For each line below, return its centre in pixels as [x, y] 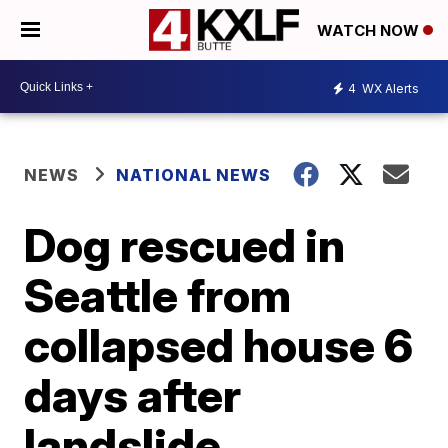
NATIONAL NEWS [194, 175]
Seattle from [158, 295]
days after [133, 395]
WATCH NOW [370, 31]
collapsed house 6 [219, 345]
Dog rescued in [185, 245]
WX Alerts [389, 88]
